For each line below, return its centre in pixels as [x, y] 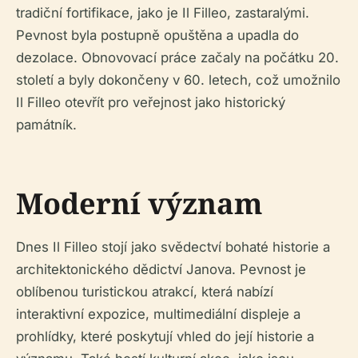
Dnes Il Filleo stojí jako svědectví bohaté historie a [173, 247]
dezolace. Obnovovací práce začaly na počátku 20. [177, 58]
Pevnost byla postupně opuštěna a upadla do [157, 36]
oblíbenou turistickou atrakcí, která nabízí [145, 292]
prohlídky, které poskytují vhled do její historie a [165, 337]
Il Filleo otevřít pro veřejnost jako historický [151, 103]
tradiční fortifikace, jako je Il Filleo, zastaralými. [163, 13]
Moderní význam [139, 204]
